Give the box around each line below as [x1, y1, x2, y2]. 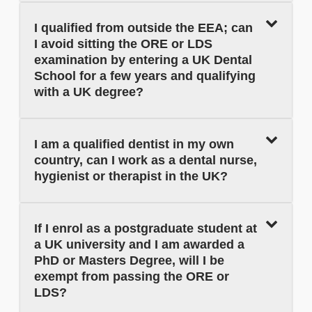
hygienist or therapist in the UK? [34, 169, 228, 184]
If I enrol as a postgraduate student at [34, 221, 257, 236]
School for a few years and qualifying [34, 69, 256, 84]
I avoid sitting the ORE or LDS [34, 37, 212, 52]
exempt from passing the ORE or [34, 270, 229, 284]
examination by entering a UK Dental [34, 53, 252, 68]
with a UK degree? [34, 85, 143, 100]
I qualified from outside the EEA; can [34, 21, 253, 36]
